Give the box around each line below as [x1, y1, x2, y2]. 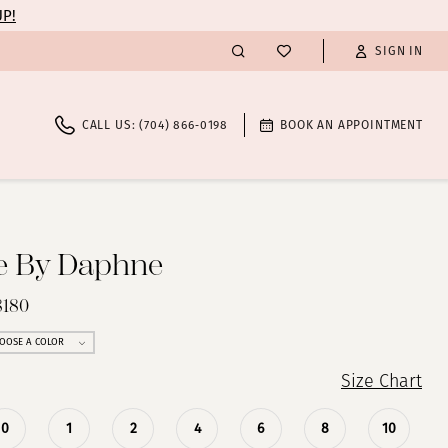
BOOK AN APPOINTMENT [280, 118, 423, 133]
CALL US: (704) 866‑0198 [81, 118, 229, 133]
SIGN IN [375, 44, 423, 59]
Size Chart [340, 373, 422, 393]
